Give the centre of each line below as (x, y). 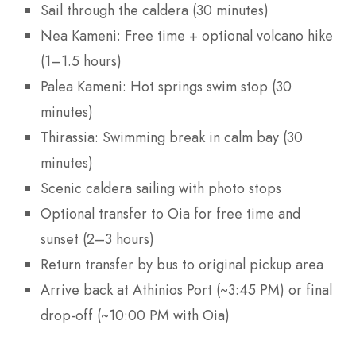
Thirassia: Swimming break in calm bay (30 (172, 138)
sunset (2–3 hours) (97, 240)
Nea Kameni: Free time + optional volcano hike (187, 36)
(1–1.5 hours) (81, 62)
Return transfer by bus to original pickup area (182, 265)
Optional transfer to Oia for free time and (170, 214)
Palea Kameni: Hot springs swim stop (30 (166, 87)
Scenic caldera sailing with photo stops (161, 189)
